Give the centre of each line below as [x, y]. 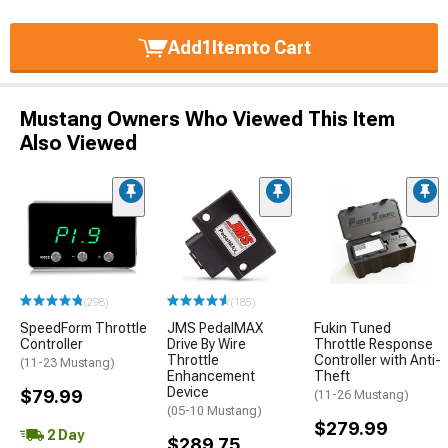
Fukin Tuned [352, 328]
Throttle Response [373, 344]
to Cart [281, 47]
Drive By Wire [206, 344]
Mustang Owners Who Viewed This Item [207, 118]
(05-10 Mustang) [214, 411]
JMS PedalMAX [215, 328]
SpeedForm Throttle [83, 328]
